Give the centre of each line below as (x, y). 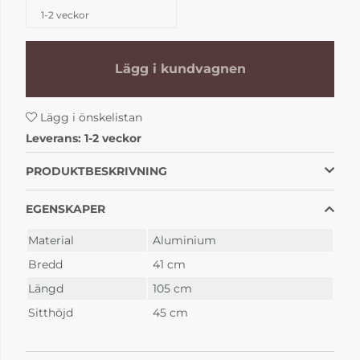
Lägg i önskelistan (90, 117)
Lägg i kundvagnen (180, 69)
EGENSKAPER (65, 209)
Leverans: (55, 138)
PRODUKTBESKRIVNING (96, 171)
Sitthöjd (51, 312)
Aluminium (184, 240)
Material (51, 240)
